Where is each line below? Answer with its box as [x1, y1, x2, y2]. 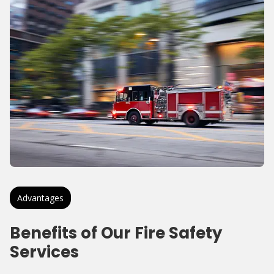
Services [10, 241, 79, 264]
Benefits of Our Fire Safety [10, 222, 222, 245]
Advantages [17, 192, 64, 204]
